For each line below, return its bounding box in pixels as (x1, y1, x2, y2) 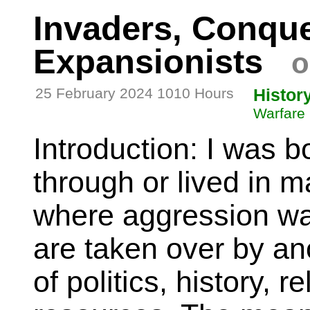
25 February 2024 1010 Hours (35, 84, 234, 102)
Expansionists (33, 43, 263, 81)
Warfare (253, 104, 305, 122)
